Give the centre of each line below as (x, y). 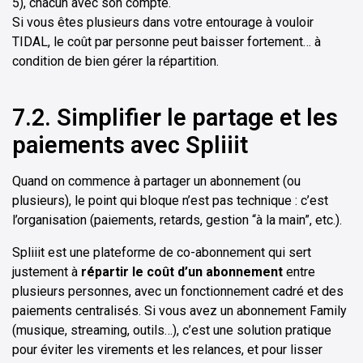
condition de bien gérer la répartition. (115, 62)
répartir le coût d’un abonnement (182, 272)
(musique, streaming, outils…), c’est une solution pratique (172, 331)
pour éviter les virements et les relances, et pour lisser (167, 350)
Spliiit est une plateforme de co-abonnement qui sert (162, 253)
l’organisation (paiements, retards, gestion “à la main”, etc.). (177, 220)
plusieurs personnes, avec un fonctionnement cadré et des (178, 292)
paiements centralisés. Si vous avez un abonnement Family (179, 311)
